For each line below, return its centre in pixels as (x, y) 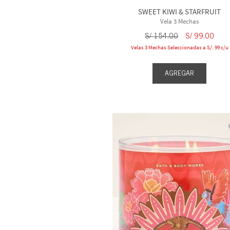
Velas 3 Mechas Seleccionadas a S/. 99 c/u (179, 47)
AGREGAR (180, 73)
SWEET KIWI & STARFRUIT (180, 11)
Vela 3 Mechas (180, 21)
